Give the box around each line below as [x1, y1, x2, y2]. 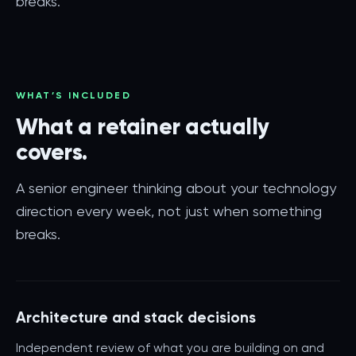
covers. [16, 138, 88, 166]
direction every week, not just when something [16, 203, 322, 219]
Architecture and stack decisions [16, 308, 256, 327]
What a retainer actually [16, 113, 269, 141]
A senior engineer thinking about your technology [16, 180, 336, 196]
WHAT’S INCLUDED [16, 90, 131, 101]
